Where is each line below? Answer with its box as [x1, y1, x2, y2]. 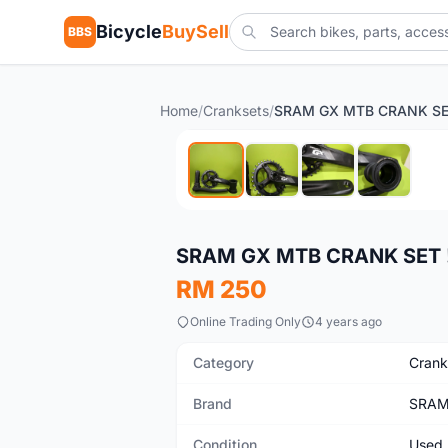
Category [193, 354, 254, 371]
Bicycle [96, 21, 162, 42]
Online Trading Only [190, 314, 301, 329]
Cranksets [203, 102, 269, 119]
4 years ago [315, 314, 382, 329]
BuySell [162, 21, 229, 42]
